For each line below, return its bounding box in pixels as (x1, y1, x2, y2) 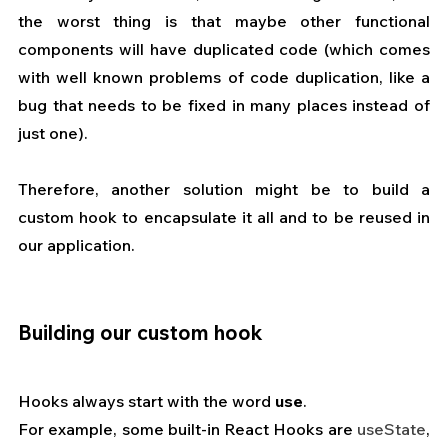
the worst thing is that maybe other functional (18, 11, 430, 32)
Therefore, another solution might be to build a (18, 179, 430, 200)
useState (357, 419, 426, 440)
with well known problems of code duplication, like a (18, 67, 430, 88)
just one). (18, 123, 88, 144)
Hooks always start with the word (18, 391, 275, 412)
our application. (18, 235, 135, 256)
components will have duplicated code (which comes (18, 39, 430, 60)
